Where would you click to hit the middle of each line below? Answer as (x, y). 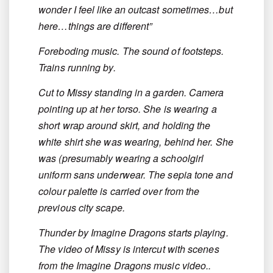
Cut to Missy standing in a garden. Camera (131, 93)
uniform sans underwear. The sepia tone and (136, 175)
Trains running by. (78, 68)
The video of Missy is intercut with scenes (129, 249)
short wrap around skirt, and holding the (125, 126)
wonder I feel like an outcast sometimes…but (136, 10)
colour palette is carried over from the (119, 191)
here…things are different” (95, 26)
